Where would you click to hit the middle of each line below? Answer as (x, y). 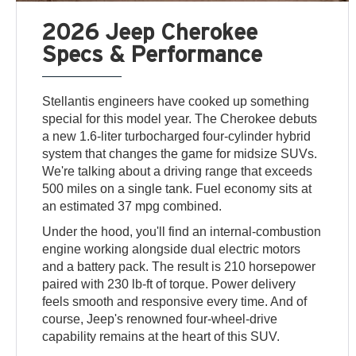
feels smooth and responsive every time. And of (175, 302)
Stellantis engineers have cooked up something (176, 102)
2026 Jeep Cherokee (150, 32)
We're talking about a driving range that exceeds (178, 172)
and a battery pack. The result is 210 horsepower (179, 267)
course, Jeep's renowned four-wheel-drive (160, 319)
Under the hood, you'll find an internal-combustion (182, 232)
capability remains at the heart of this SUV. (161, 337)
